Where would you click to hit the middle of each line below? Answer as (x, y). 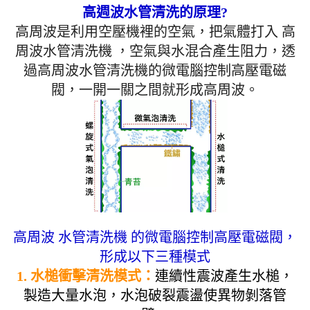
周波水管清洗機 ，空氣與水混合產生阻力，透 (155, 52)
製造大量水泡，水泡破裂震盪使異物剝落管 (155, 295)
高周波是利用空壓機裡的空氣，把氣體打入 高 (155, 32)
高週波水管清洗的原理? (155, 13)
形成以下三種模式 (155, 256)
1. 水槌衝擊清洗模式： (86, 276)
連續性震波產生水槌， (224, 276)
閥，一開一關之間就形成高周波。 (155, 90)
